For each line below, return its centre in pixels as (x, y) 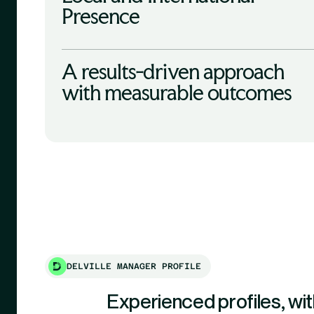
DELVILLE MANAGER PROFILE (134, 267)
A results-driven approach (173, 72)
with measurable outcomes (177, 93)
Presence (101, 16)
